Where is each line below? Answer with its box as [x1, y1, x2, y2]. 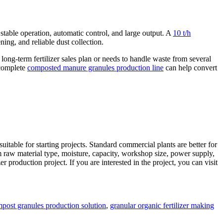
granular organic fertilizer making [110, 201, 214, 210]
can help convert [164, 63, 217, 72]
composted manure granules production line [27, 63, 164, 72]
